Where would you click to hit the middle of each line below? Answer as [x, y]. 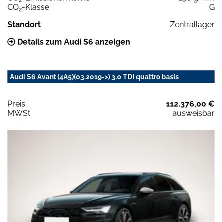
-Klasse [35, 7]
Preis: [17, 104]
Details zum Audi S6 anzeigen [73, 42]
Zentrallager [192, 24]
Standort [24, 24]
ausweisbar [194, 113]
